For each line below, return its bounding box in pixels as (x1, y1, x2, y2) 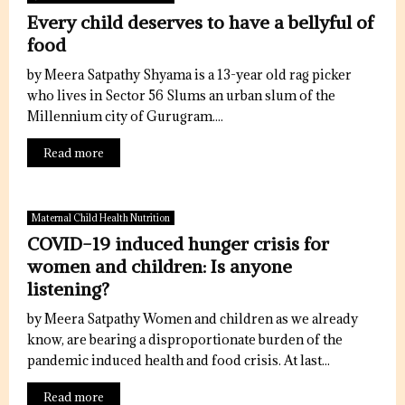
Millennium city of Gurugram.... (27, 108, 223, 125)
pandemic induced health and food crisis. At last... (27, 352, 330, 369)
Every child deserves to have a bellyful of (27, 11, 373, 33)
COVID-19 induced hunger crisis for (27, 232, 329, 255)
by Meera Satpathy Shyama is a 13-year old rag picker (27, 66, 352, 83)
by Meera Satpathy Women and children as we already (27, 310, 358, 327)
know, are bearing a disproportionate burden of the (27, 331, 343, 348)
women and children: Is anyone (27, 255, 292, 278)
